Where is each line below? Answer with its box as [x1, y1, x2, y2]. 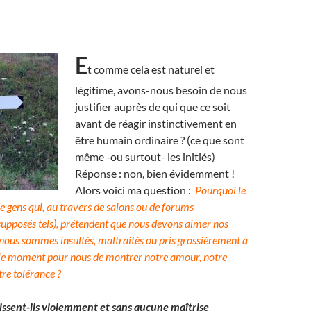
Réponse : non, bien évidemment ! [75, 167, 235, 180]
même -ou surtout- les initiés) [75, 150, 215, 163]
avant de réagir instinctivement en [75, 117, 237, 130]
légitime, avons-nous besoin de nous [75, 83, 247, 96]
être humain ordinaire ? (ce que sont [75, 133, 244, 146]
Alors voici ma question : [75, 183, 195, 196]
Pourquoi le [195, 183, 246, 196]
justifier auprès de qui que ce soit [75, 100, 230, 113]
